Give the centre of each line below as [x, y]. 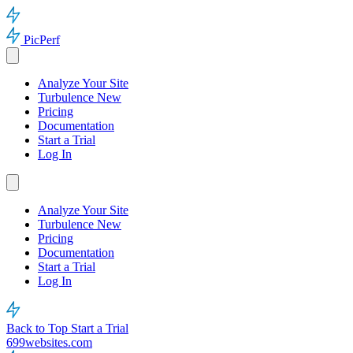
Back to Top [39, 328]
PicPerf [42, 40]
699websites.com [49, 342]
